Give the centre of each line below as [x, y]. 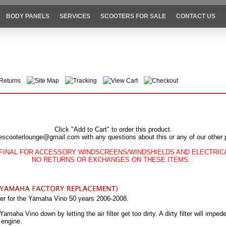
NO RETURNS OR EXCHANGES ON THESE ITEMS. [113, 160]
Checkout [165, 81]
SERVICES [75, 16]
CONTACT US [196, 16]
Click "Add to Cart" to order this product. [113, 130]
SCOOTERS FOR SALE [133, 16]
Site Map [47, 81]
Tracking [85, 81]
